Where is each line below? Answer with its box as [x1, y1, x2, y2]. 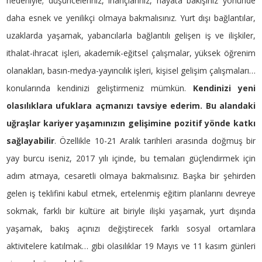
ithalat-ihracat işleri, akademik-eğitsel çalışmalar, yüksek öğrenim [6, 47, 256, 59]
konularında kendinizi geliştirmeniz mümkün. [6, 82, 193, 94]
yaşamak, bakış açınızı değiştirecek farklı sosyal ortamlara [6, 223, 256, 235]
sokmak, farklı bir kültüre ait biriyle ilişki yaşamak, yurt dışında [6, 205, 256, 217]
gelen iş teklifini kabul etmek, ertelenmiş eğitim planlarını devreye [6, 188, 256, 199]
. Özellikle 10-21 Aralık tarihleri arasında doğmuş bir [54, 135, 256, 147]
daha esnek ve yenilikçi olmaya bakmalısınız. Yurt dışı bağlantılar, [6, 12, 256, 24]
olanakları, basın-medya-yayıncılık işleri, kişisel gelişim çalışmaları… [6, 65, 256, 77]
